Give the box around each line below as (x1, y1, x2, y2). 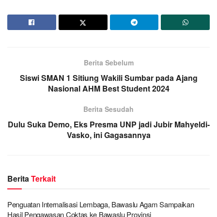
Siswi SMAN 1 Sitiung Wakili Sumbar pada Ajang (19, 72, 198, 83)
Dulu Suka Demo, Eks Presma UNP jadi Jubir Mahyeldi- (7, 118, 210, 130)
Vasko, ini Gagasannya (66, 129, 151, 140)
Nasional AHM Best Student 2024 (47, 82, 170, 94)
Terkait (31, 172, 56, 184)
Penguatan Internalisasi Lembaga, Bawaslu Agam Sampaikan (7, 199, 194, 209)
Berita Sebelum (83, 57, 134, 67)
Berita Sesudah (83, 104, 134, 114)
